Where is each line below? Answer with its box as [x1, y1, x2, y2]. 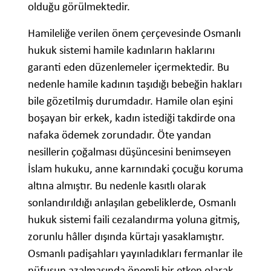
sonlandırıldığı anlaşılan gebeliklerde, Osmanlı [28, 195, 236, 209]
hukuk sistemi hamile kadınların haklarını [28, 42, 215, 57]
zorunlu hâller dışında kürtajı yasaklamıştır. [28, 229, 224, 243]
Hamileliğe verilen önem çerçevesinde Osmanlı [28, 25, 241, 40]
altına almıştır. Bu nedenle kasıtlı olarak [28, 178, 206, 192]
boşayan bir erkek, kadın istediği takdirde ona [28, 110, 235, 125]
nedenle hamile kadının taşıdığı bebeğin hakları [28, 76, 242, 91]
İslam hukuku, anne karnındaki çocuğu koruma [28, 161, 243, 175]
